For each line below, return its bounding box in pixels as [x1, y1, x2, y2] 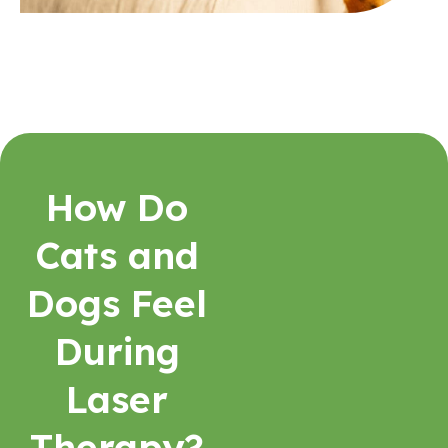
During [54, 327, 180, 374]
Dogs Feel [27, 279, 208, 326]
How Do [46, 183, 189, 230]
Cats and [35, 231, 200, 278]
